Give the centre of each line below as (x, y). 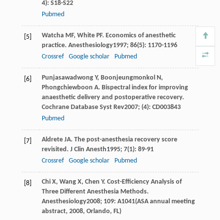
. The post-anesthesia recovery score (124, 139)
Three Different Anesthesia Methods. (95, 192)
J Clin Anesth (88, 149)
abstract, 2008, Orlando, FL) (81, 211)
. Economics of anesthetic (139, 35)
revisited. (56, 149)
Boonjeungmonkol (128, 78)
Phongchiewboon (67, 87)
